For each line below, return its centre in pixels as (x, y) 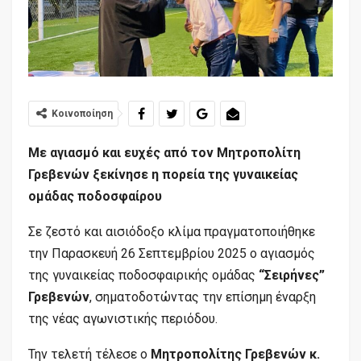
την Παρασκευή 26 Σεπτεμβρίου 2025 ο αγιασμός (172, 253)
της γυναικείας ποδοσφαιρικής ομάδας (143, 275)
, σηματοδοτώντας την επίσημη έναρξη (203, 297)
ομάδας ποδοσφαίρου (95, 196)
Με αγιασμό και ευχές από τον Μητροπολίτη (164, 152)
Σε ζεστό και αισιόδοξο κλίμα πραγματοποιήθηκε (172, 231)
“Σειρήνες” (292, 275)
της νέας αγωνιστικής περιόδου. (123, 318)
